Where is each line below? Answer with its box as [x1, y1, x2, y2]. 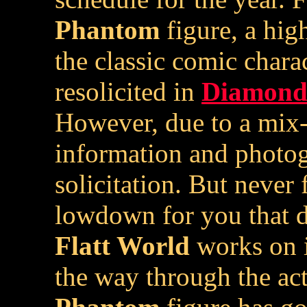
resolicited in [55, 77, 201, 106]
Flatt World [55, 231, 190, 260]
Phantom [55, 15, 160, 45]
